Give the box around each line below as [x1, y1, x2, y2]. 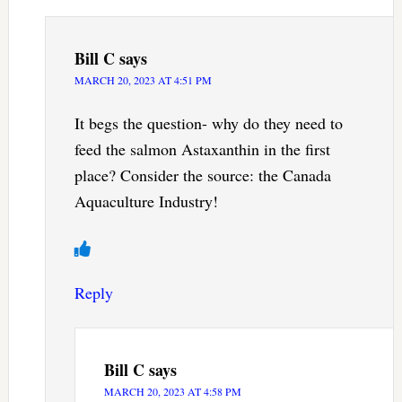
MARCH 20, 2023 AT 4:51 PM [74, 73, 212, 88]
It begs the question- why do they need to [74, 112, 343, 135]
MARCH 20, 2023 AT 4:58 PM [103, 384, 241, 399]
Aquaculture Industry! [74, 190, 218, 213]
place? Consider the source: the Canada [74, 164, 331, 187]
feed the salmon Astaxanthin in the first [74, 138, 330, 161]
